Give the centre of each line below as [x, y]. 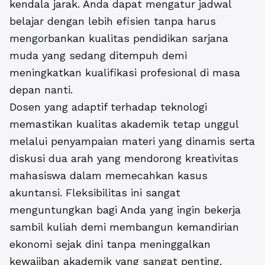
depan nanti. [41, 90]
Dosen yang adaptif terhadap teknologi [108, 107]
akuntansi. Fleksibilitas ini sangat [95, 193]
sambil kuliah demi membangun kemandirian [124, 227]
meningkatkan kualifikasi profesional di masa [125, 73]
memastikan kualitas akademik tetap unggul [124, 124]
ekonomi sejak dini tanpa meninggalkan [110, 244]
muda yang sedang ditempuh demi [98, 56]
